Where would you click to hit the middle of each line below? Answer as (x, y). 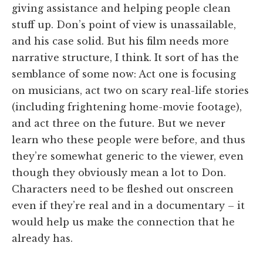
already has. (42, 238)
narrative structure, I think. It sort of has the (125, 57)
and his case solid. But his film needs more (120, 41)
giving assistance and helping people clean (121, 8)
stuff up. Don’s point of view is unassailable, (124, 24)
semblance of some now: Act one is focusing (124, 74)
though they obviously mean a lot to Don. (119, 172)
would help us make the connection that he (123, 222)
